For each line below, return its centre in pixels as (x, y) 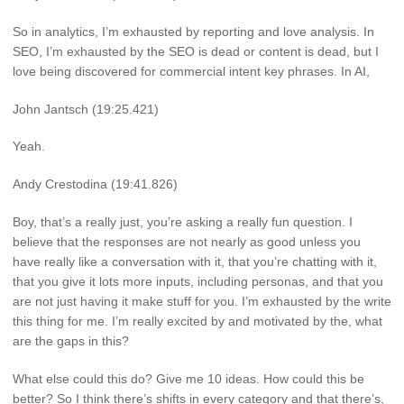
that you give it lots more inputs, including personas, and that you (198, 282)
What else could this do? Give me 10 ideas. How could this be (188, 378)
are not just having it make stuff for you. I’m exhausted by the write (202, 302)
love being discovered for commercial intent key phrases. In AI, (191, 71)
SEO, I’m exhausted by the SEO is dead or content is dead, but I (196, 51)
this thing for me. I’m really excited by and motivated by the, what (197, 321)
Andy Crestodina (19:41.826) (95, 184)
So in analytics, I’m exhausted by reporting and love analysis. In (193, 31)
